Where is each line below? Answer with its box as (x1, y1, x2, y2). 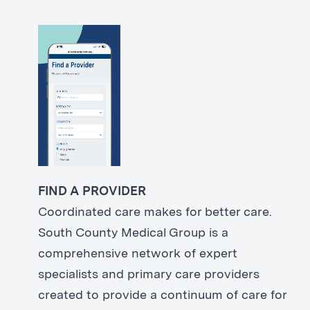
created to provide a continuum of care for (37, 289, 286, 302)
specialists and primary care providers (37, 268, 259, 281)
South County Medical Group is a (37, 226, 228, 239)
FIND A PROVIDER (37, 185, 146, 198)
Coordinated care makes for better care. (37, 206, 272, 219)
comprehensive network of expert (37, 247, 237, 260)
